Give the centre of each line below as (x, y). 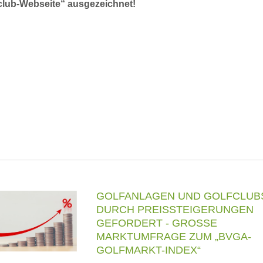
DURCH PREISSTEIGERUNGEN (175, 210)
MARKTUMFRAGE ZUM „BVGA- (174, 237)
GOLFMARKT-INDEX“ (149, 250)
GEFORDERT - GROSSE (157, 223)
